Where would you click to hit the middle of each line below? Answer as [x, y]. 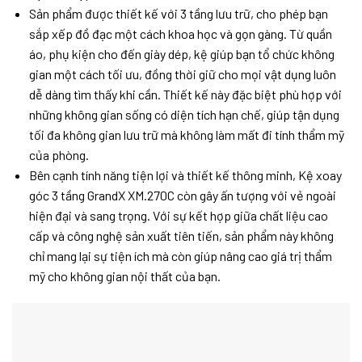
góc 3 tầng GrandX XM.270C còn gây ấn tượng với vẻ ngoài [182, 196]
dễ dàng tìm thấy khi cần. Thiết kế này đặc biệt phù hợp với [185, 95]
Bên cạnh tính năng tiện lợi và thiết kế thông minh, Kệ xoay [185, 175]
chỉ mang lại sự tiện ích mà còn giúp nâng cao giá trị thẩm [180, 256]
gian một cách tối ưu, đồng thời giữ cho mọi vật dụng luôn [182, 74]
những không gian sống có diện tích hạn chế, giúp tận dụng [184, 115]
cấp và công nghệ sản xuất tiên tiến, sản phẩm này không [181, 236]
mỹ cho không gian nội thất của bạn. [124, 276]
